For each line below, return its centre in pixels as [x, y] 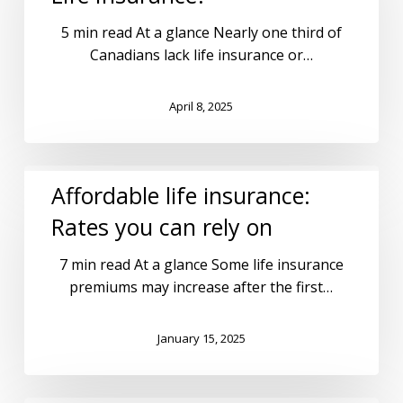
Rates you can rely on [161, 227]
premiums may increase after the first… [201, 287]
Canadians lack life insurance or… [201, 55]
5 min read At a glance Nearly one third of [201, 33]
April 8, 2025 [201, 106]
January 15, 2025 [201, 338]
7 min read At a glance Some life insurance [201, 265]
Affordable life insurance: [180, 196]
